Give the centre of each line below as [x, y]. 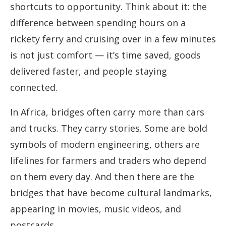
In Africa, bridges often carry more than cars [107, 112]
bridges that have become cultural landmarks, [111, 193]
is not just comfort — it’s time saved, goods [105, 55]
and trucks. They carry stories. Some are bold [109, 128]
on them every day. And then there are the [102, 177]
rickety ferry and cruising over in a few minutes [113, 39]
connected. [34, 88]
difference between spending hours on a [98, 23]
